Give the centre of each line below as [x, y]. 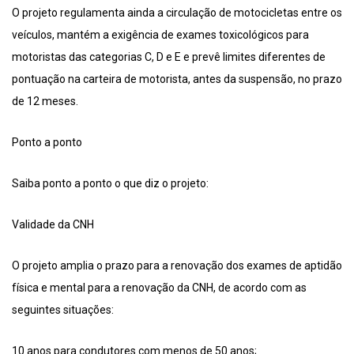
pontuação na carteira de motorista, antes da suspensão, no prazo [177, 79]
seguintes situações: [63, 310]
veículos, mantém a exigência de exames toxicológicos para [160, 35]
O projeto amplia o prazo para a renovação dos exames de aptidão [177, 266]
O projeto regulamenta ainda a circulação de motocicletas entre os [177, 13]
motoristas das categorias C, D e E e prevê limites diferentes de [169, 57]
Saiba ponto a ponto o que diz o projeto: [110, 184]
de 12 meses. [45, 102]
